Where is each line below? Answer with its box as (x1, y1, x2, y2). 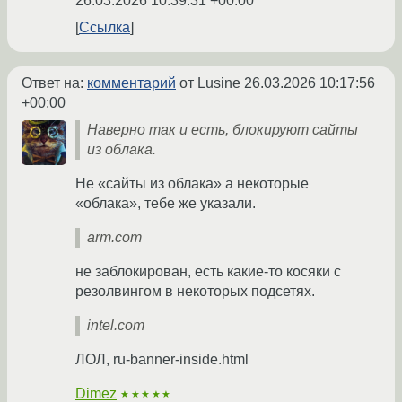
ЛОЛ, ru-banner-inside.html (75, 351, 249, 367)
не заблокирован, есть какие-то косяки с (75, 263, 341, 279)
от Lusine (176, 74, 244, 91)
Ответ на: (22, 74, 87, 91)
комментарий (87, 74, 176, 91)
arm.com (87, 229, 142, 245)
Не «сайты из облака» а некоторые (75, 175, 309, 191)
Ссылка (79, 19, 130, 35)
